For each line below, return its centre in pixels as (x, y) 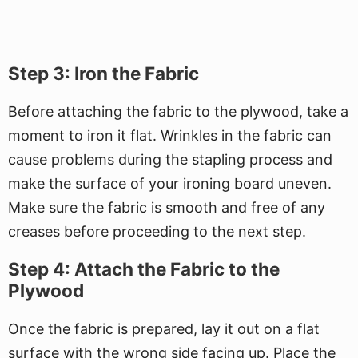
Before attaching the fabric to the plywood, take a (178, 111)
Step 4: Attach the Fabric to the (144, 269)
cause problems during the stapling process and (170, 159)
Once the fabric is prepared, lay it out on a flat (164, 329)
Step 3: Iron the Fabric (103, 73)
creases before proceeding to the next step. (157, 231)
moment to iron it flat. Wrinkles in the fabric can (170, 135)
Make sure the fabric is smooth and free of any (167, 207)
